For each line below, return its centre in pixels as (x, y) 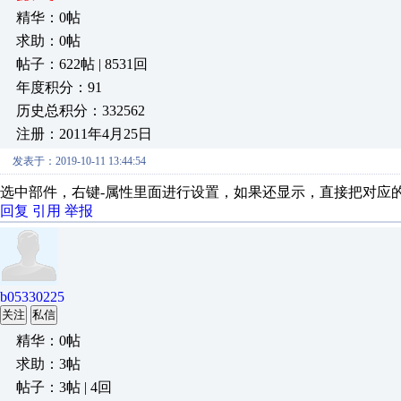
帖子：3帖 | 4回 (64, 387)
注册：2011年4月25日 (84, 134)
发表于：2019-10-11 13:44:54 (79, 161)
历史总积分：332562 (81, 111)
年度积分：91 (59, 87)
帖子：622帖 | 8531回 (82, 64)
